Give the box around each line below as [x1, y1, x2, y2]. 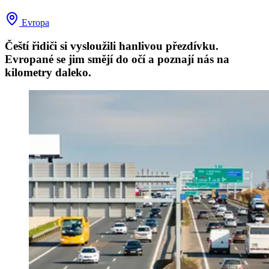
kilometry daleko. [5, 65, 91, 79]
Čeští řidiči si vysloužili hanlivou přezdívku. [5, 39, 219, 52]
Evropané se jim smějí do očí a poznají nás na [5, 52, 229, 65]
